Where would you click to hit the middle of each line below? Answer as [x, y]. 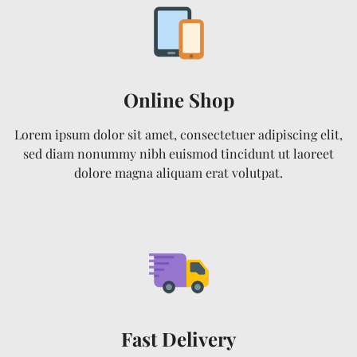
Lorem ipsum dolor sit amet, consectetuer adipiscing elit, [178, 134]
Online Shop [178, 99]
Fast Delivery [178, 338]
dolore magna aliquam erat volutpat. [178, 172]
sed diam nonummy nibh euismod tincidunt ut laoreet [178, 153]
